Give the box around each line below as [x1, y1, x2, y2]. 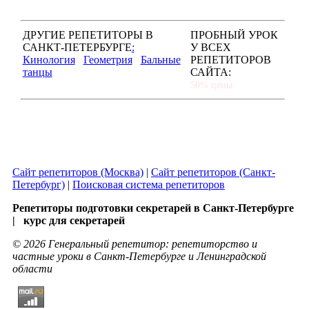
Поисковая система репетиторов [72, 179, 225, 191]
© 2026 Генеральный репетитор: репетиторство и [12, 238, 257, 250]
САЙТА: [190, 66, 231, 79]
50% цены [190, 80, 232, 91]
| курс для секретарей [12, 215, 125, 227]
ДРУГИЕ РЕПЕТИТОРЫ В [22, 29, 153, 41]
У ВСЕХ [190, 41, 231, 54]
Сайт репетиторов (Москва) [12, 166, 143, 179]
